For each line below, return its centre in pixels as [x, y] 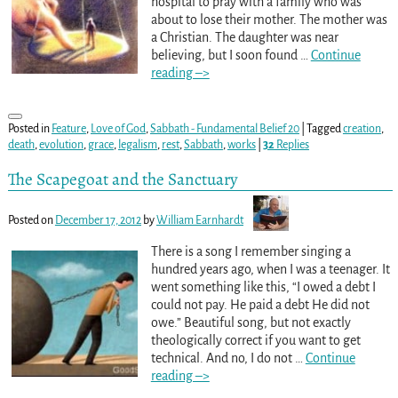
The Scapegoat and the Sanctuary [123, 179]
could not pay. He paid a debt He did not [260, 305]
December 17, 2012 [98, 221]
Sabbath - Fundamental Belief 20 [224, 128]
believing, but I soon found [225, 55]
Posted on [31, 221]
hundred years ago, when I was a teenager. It [270, 270]
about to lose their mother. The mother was [269, 19]
